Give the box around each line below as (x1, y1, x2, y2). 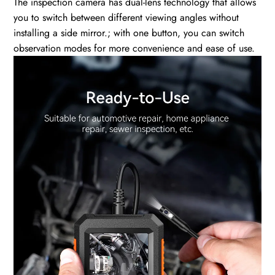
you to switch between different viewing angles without (14, 10, 239, 25)
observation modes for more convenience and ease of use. (14, 41, 255, 55)
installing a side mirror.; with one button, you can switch (14, 25, 245, 40)
